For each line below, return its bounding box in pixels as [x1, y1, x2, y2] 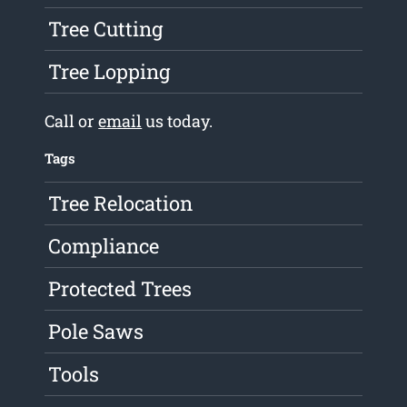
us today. [142, 110, 213, 133]
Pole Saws [48, 318, 144, 345]
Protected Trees [48, 275, 193, 303]
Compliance [48, 233, 160, 260]
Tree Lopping [48, 58, 171, 85]
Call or [45, 110, 99, 133]
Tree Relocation [48, 190, 194, 217]
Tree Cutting [48, 15, 164, 43]
